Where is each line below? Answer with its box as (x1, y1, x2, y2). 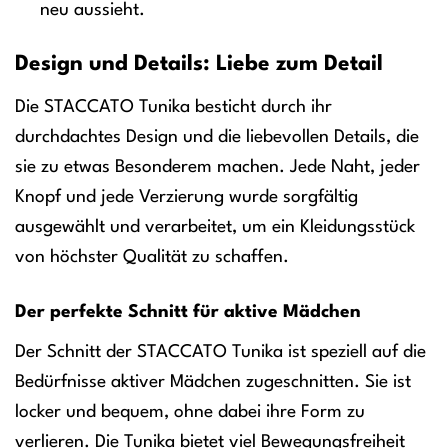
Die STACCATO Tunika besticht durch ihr (15, 97, 332, 116)
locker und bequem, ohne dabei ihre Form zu (15, 402, 365, 421)
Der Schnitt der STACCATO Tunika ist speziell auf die (15, 342, 426, 361)
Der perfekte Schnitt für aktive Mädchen (15, 302, 361, 321)
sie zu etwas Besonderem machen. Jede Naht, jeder (15, 157, 420, 176)
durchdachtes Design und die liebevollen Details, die (15, 127, 419, 146)
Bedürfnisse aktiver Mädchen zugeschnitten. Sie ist (15, 372, 411, 391)
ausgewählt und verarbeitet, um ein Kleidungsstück (15, 217, 415, 236)
